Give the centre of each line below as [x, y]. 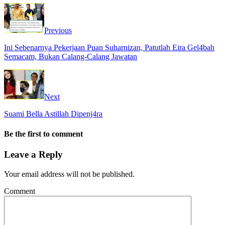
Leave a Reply [33, 154]
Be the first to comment [43, 134]
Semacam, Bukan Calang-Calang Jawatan [71, 57]
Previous [58, 31]
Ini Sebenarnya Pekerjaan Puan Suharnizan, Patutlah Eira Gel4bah [109, 48]
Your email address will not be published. [69, 174]
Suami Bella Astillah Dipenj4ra [53, 114]
